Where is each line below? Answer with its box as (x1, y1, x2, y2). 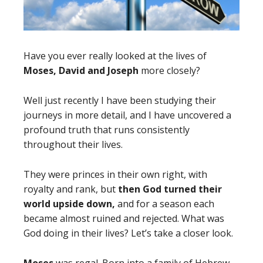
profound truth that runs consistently (23, 123, 190, 136)
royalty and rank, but (23, 183, 116, 195)
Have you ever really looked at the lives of (23, 49, 207, 62)
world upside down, (23, 197, 117, 210)
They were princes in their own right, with (23, 168, 207, 181)
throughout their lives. (23, 138, 123, 151)
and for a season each (117, 197, 214, 210)
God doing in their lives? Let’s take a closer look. (23, 227, 233, 240)
